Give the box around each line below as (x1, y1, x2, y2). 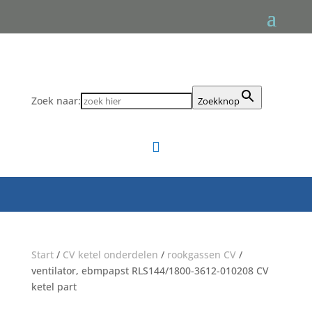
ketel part (31, 280, 77, 293)
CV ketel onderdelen (62, 248, 158, 261)
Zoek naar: (31, 94, 81, 107)
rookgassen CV (166, 248, 236, 261)
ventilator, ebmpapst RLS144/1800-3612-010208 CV (31, 264, 269, 277)
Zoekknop (197, 95, 240, 107)
